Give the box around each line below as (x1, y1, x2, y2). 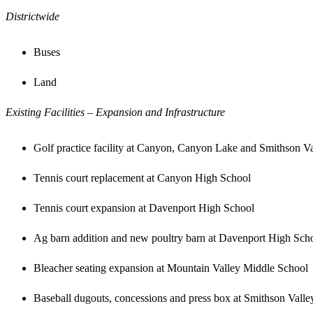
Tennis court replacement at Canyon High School (34, 171, 251, 184)
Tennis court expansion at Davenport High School (34, 201, 254, 214)
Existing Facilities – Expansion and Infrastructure (6, 105, 225, 118)
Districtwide (6, 10, 59, 22)
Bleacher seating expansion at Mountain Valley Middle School (34, 261, 308, 274)
